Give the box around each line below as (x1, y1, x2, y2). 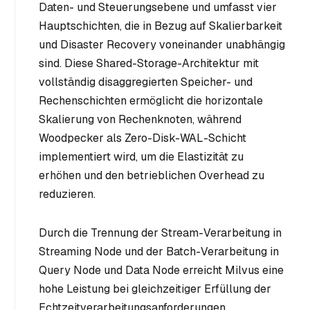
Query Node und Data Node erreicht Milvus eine (39, 263, 284, 278)
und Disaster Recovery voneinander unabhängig (39, 37, 285, 53)
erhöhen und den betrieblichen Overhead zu (39, 168, 264, 183)
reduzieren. (39, 187, 95, 202)
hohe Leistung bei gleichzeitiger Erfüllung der (39, 282, 271, 297)
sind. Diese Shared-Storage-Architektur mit (39, 56, 259, 71)
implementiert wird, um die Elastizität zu (39, 149, 244, 165)
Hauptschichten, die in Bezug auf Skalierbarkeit (39, 19, 282, 34)
